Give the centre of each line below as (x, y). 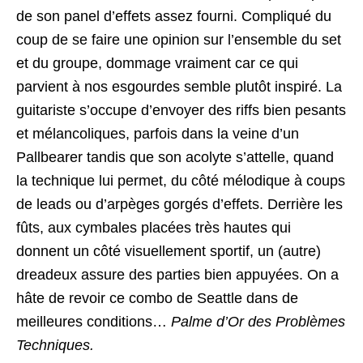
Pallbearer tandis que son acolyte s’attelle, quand (175, 158)
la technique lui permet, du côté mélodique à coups (181, 181)
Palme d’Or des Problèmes (258, 322)
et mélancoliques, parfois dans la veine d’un (158, 134)
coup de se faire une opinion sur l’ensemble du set (179, 40)
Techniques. (55, 346)
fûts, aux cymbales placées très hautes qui (154, 228)
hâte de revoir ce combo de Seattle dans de (157, 299)
